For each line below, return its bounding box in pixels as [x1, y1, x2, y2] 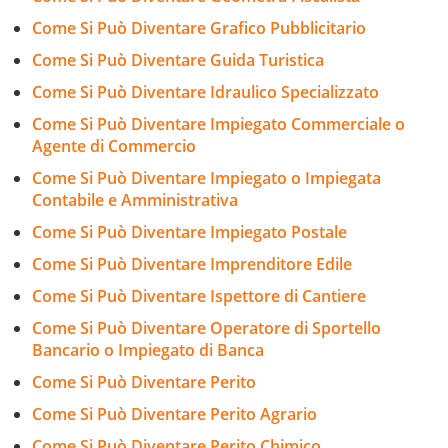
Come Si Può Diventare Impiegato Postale [32, 220, 347, 243]
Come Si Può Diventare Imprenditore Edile [32, 252, 352, 275]
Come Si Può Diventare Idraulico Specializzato [32, 80, 379, 103]
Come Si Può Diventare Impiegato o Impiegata [32, 166, 381, 189]
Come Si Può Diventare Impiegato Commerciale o [32, 112, 405, 135]
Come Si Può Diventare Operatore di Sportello [32, 316, 381, 339]
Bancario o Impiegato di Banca [32, 338, 264, 361]
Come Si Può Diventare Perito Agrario [32, 402, 317, 425]
